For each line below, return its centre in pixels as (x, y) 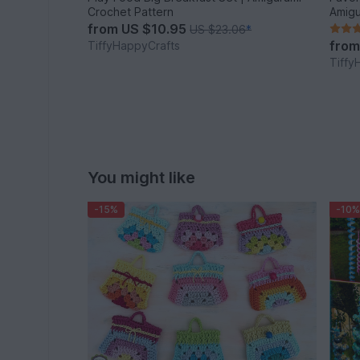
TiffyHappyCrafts (134, 46)
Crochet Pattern (131, 12)
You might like (142, 178)
